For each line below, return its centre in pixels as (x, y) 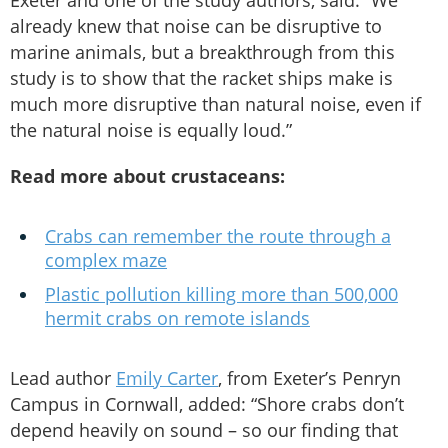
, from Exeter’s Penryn (309, 378)
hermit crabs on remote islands (177, 318)
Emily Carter (167, 378)
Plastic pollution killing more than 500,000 (221, 294)
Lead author (63, 378)
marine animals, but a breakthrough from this (202, 52)
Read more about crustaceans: (147, 176)
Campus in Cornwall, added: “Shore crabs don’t (207, 404)
